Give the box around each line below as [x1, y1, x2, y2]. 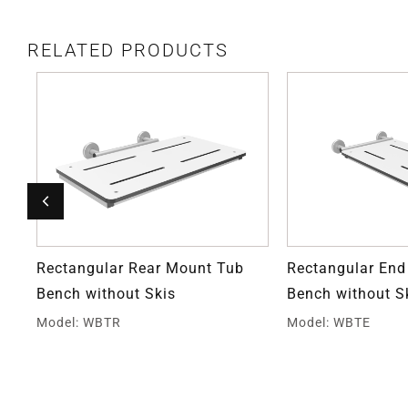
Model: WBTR [36, 314, 121, 330]
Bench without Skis [36, 284, 176, 302]
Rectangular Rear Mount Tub [36, 259, 244, 277]
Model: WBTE [287, 314, 371, 330]
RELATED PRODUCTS [27, 39, 229, 62]
